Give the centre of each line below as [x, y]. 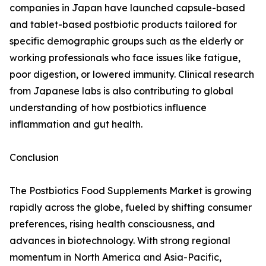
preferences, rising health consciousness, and [112, 224]
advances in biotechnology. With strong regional [120, 241]
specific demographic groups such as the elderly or [126, 41]
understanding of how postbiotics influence [108, 108]
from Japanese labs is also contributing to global [121, 91]
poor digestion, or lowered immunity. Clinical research [132, 75]
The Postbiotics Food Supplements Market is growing [131, 191]
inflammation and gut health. [76, 124]
